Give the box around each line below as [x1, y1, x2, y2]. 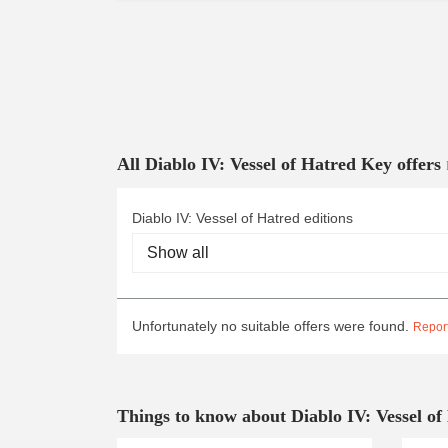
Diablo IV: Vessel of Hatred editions [132, 210, 353, 226]
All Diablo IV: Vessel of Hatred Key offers [117, 154, 446, 174]
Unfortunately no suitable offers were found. [132, 318, 413, 334]
